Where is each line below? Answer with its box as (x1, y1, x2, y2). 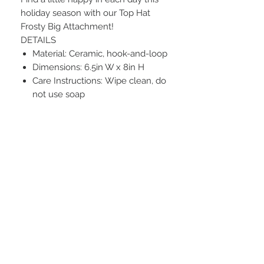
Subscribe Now (61, 246, 128, 259)
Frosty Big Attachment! (21, 21, 114, 32)
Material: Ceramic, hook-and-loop (32, 48, 167, 60)
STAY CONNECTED (53, 152, 140, 162)
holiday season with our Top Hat (21, 8, 150, 19)
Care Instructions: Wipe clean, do (32, 75, 166, 87)
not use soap (32, 89, 85, 100)
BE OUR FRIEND (57, 199, 132, 209)
